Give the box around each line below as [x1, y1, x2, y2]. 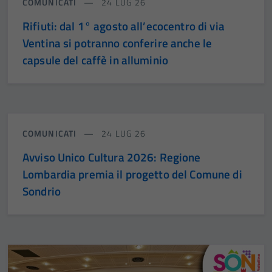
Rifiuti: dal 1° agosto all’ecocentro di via [22, 16, 225, 35]
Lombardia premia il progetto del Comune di [22, 165, 242, 183]
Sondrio [22, 182, 61, 200]
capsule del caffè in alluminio [22, 50, 169, 69]
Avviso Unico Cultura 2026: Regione [22, 148, 201, 166]
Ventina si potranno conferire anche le [22, 33, 212, 52]
